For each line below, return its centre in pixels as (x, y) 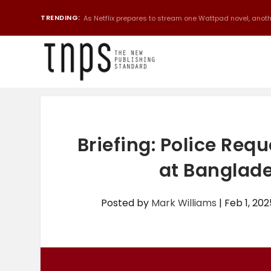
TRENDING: (60, 18)
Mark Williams (184, 203)
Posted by (126, 203)
